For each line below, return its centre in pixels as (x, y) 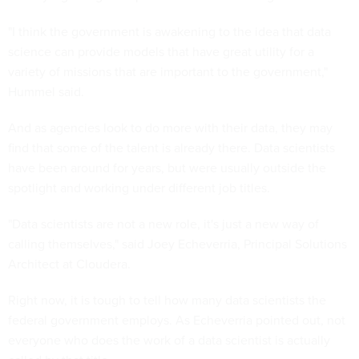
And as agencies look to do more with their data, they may (170, 127)
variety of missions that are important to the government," (168, 71)
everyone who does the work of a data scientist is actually (169, 340)
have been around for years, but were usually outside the (167, 167)
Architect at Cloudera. (69, 264)
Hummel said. (46, 91)
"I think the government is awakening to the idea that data (169, 31)
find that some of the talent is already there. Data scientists (171, 147)
